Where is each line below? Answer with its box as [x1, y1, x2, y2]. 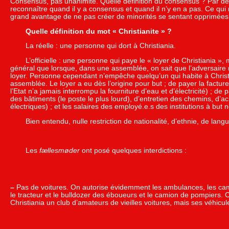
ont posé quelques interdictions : [80, 146, 187, 154]
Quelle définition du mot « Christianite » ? [26, 27, 172, 35]
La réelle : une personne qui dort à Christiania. [26, 42, 176, 50]
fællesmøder [39, 146, 80, 154]
